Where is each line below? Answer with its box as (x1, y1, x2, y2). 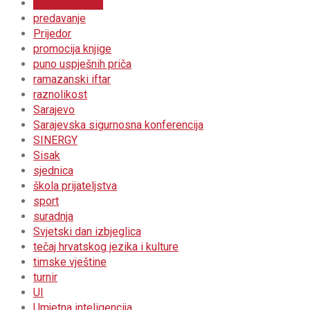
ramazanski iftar (33, 73, 111, 86)
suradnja (33, 210, 73, 223)
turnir (33, 271, 57, 284)
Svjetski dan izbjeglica (33, 225, 141, 238)
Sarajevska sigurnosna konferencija (33, 118, 203, 131)
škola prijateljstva (33, 179, 117, 192)
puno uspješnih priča (33, 57, 131, 71)
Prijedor (33, 27, 71, 40)
